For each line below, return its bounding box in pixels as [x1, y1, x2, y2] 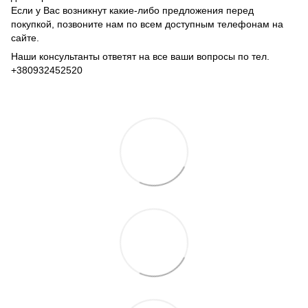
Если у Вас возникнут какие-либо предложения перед [11, 4, 254, 16]
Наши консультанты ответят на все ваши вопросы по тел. [11, 50, 269, 62]
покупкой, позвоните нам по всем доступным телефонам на [11, 18, 283, 30]
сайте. [11, 32, 39, 43]
